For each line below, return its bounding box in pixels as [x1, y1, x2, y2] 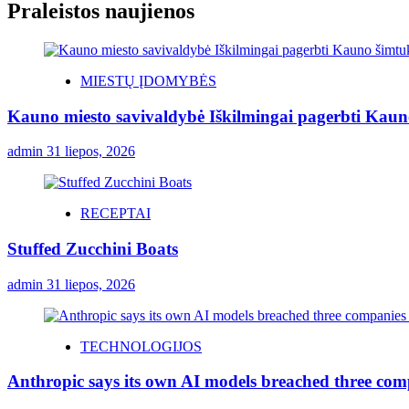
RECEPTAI [80, 205, 151, 222]
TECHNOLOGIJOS [80, 338, 202, 354]
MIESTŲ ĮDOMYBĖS [80, 72, 216, 89]
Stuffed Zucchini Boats [7, 238, 178, 258]
